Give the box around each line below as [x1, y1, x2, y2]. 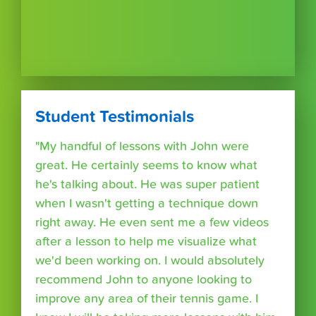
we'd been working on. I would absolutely [35, 253, 265, 268]
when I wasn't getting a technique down [35, 195, 258, 211]
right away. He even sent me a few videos [35, 214, 269, 230]
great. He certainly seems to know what [35, 157, 257, 173]
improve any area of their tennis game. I [35, 291, 258, 306]
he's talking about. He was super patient [35, 176, 260, 192]
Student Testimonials [35, 106, 194, 127]
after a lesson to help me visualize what [35, 233, 257, 249]
